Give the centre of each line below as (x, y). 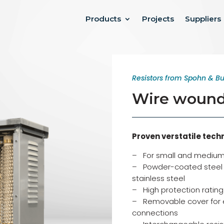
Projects (158, 19)
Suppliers (203, 19)
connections (155, 212)
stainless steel (158, 178)
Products (103, 19)
